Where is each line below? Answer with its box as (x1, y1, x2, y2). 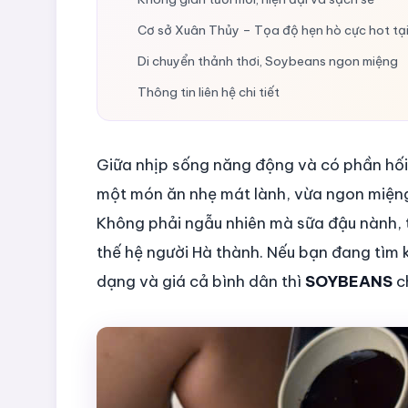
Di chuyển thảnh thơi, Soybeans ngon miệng (138, 52, 398, 69)
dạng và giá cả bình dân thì (97, 270, 305, 291)
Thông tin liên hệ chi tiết (138, 83, 280, 100)
